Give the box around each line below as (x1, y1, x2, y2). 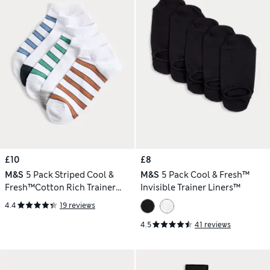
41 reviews (195, 219, 231, 230)
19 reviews (60, 200, 95, 210)
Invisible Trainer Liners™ (140, 182, 240, 193)
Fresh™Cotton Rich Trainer (5, 182, 116, 193)
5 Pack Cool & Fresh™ (161, 169, 250, 181)
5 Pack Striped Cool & (25, 169, 114, 181)
